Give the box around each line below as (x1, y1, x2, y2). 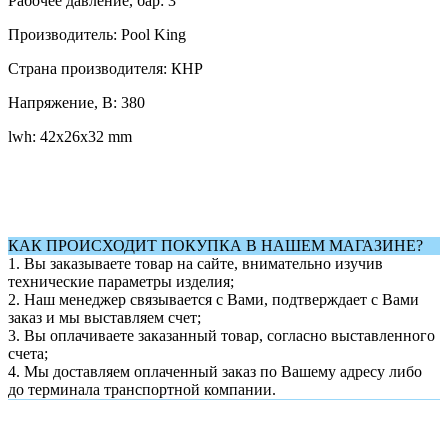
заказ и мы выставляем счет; (8, 308, 201, 326)
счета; (8, 344, 48, 362)
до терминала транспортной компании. (8, 380, 276, 398)
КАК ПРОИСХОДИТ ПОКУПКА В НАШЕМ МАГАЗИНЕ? (8, 236, 423, 254)
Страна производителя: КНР (8, 59, 203, 77)
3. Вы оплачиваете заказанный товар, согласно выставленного (8, 326, 435, 344)
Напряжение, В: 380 (8, 93, 145, 111)
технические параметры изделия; (8, 272, 234, 290)
